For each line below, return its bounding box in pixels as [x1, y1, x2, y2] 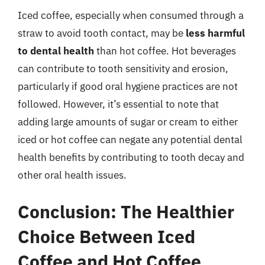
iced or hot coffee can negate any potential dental [18, 133, 243, 146]
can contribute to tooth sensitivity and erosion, [18, 62, 228, 75]
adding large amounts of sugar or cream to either [18, 115, 238, 128]
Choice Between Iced [18, 224, 195, 248]
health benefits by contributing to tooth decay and [18, 151, 244, 164]
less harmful [186, 27, 245, 40]
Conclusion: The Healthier [18, 199, 234, 223]
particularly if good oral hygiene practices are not [18, 80, 238, 93]
